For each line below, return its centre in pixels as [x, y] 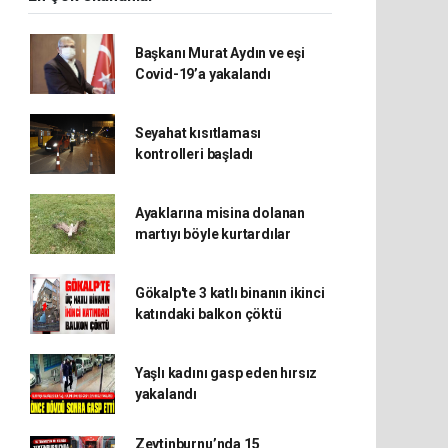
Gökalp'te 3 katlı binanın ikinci [229, 293]
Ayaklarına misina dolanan [220, 213]
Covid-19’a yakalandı [202, 74]
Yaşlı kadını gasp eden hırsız [226, 373]
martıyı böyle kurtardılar [213, 234]
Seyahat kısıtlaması [198, 133]
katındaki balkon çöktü [208, 314]
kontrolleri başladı [194, 154]
